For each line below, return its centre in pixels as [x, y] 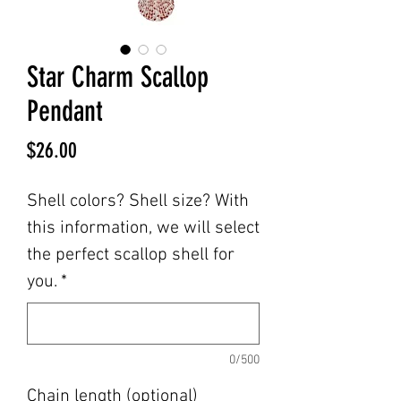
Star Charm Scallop [118, 77]
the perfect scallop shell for [131, 255]
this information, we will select [143, 228]
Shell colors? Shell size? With [138, 201]
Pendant [65, 111]
